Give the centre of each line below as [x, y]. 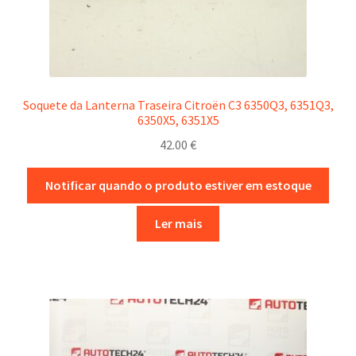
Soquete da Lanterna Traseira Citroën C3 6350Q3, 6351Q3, [178, 105]
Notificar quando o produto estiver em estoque [178, 185]
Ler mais [178, 224]
